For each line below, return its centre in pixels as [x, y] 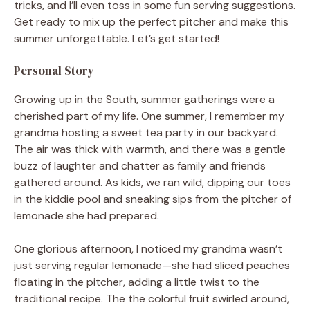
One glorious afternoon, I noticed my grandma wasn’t [148, 248]
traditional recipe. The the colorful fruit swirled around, [152, 298]
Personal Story [54, 70]
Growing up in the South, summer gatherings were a [144, 99]
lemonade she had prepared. [86, 215]
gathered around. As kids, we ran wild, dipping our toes [152, 182]
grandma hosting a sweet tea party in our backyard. [146, 132]
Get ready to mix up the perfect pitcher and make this [151, 21]
